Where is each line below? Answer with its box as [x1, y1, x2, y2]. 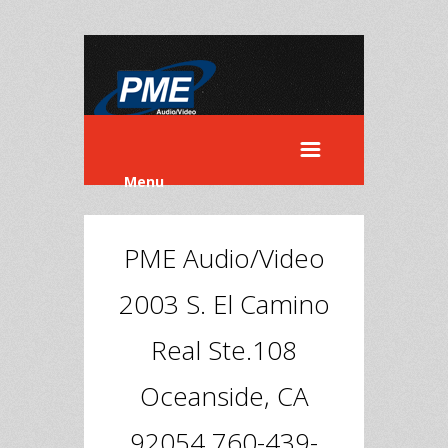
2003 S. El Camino [118, 286, 330, 322]
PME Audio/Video [123, 240, 325, 276]
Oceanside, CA [139, 378, 309, 414]
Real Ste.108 [151, 332, 297, 368]
